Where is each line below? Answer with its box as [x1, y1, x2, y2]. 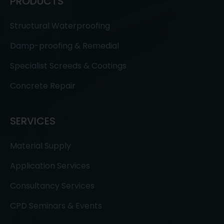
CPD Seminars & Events [10, 199, 102, 211]
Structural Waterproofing [10, 19, 110, 31]
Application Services [10, 159, 90, 171]
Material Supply [10, 139, 71, 151]
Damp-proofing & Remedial [10, 39, 119, 51]
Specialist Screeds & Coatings [10, 59, 126, 71]
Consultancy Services [10, 179, 94, 191]
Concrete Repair [10, 79, 75, 91]
